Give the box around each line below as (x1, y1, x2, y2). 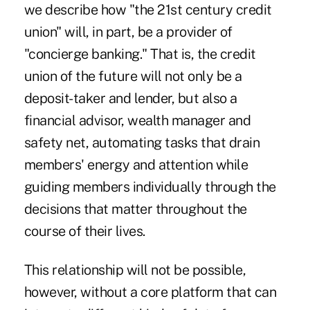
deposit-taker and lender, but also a (24, 90, 237, 107)
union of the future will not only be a (24, 68, 242, 85)
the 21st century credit (134, 1, 272, 19)
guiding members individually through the (24, 179, 276, 196)
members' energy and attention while (24, 156, 248, 174)
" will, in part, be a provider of (56, 24, 232, 41)
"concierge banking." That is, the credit (24, 46, 256, 63)
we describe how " (24, 1, 135, 19)
